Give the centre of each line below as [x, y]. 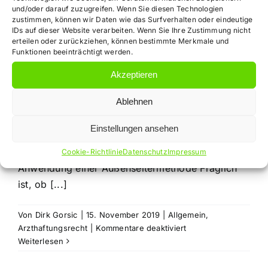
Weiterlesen [41, 241]
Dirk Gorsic [56, 215]
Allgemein [187, 215]
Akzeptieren [134, 74]
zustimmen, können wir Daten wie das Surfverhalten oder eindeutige [133, 19]
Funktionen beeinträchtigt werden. [72, 51]
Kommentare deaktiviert [141, 228]
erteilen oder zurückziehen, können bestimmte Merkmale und [121, 41]
